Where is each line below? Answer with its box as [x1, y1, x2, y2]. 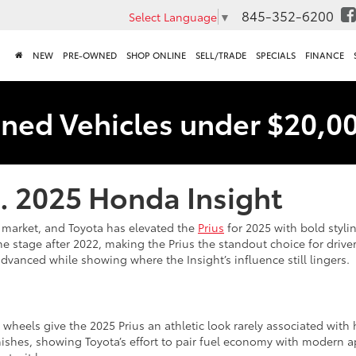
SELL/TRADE [195, 49, 246, 62]
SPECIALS [256, 49, 296, 62]
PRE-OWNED [63, 49, 117, 62]
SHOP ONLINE [126, 49, 186, 62]
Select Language [129, 8, 217, 25]
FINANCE [305, 49, 344, 62]
